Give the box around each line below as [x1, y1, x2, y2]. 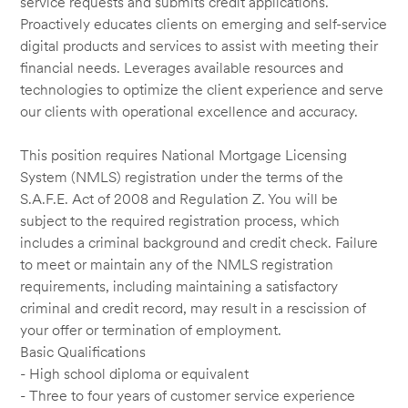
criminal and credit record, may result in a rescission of [20, 299, 367, 317]
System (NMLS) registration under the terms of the [20, 168, 344, 186]
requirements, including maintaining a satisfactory [20, 277, 339, 295]
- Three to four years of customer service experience [20, 386, 356, 404]
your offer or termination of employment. [20, 321, 282, 339]
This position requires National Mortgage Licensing [20, 146, 348, 164]
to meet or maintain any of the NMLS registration [20, 255, 334, 273]
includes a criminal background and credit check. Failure [20, 233, 379, 251]
